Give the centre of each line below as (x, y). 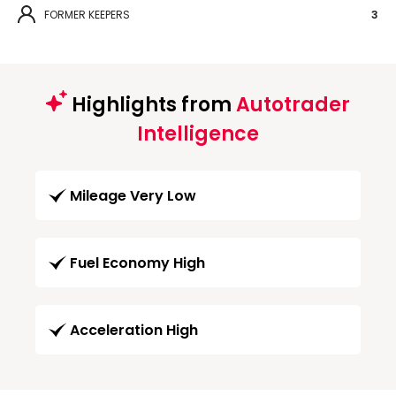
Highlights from (152, 104)
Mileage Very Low (133, 195)
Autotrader (293, 104)
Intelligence (198, 133)
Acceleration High (134, 330)
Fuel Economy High (137, 263)
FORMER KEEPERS (87, 14)
